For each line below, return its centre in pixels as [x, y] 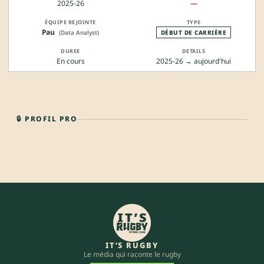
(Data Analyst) [79, 33]
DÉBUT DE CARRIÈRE [194, 33]
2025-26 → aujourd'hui [194, 61]
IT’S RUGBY [132, 245]
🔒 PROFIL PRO [47, 119]
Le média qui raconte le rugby [132, 255]
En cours [70, 61]
